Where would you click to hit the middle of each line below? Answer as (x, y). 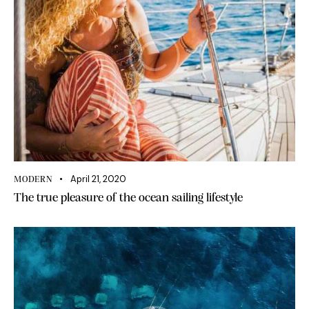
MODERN (33, 180)
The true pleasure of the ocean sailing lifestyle (128, 199)
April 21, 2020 (98, 179)
